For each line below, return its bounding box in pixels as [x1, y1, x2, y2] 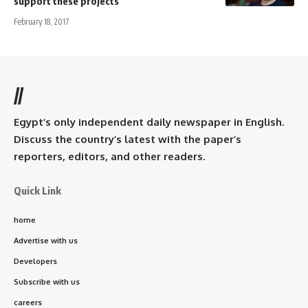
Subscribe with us [14, 276, 80, 287]
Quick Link [14, 184, 61, 197]
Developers [14, 256, 57, 266]
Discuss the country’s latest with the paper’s [14, 132, 241, 146]
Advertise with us [14, 235, 78, 245]
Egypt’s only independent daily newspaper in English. [14, 115, 284, 129]
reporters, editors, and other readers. [14, 149, 205, 163]
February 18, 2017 [14, 16, 69, 27]
